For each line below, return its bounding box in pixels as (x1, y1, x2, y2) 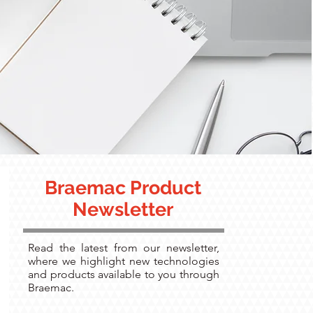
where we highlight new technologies (28, 254, 219, 268)
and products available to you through (28, 268, 219, 281)
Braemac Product (45, 177, 201, 198)
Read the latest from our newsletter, (28, 241, 219, 254)
